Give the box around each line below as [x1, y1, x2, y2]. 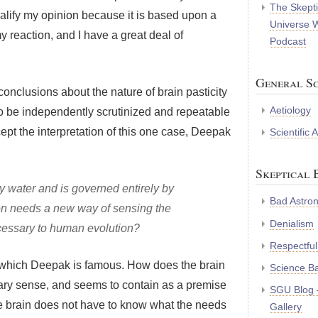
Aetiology [270, 104, 311, 116]
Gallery [270, 301, 302, 313]
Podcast [270, 35, 306, 48]
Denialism [270, 217, 314, 229]
